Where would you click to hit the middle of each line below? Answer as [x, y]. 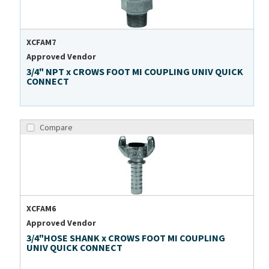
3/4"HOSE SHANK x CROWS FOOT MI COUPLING [126, 239]
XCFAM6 [41, 209]
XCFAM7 [41, 43]
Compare [56, 128]
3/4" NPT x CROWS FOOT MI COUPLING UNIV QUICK [135, 72]
